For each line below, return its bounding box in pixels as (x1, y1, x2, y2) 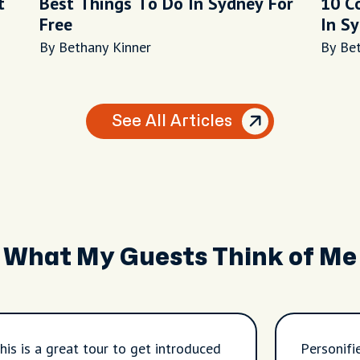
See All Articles (112, 113, 232, 129)
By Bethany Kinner (39, 38, 151, 56)
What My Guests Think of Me (3, 246, 357, 269)
